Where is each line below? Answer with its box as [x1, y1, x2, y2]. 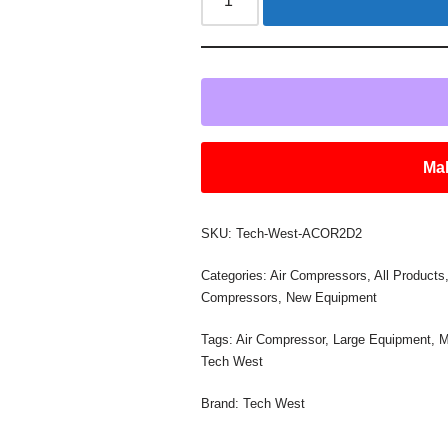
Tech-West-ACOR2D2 [236, 226, 363, 241]
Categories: [201, 268, 271, 283]
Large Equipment [333, 332, 432, 347]
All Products [374, 268, 446, 283]
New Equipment [286, 290, 378, 305]
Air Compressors [270, 268, 368, 283]
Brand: [201, 396, 244, 411]
